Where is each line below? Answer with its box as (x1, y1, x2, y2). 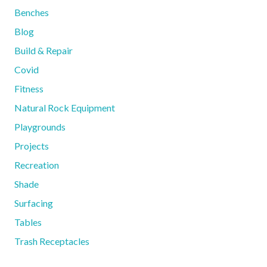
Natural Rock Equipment (14, 101, 115, 113)
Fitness (14, 82, 44, 94)
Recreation (14, 159, 59, 170)
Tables (14, 216, 42, 228)
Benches (14, 6, 49, 18)
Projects (14, 139, 49, 151)
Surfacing (14, 197, 53, 209)
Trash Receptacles (14, 235, 89, 247)
